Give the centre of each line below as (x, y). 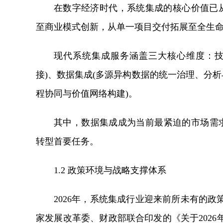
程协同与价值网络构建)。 (87, 94)
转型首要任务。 (67, 141)
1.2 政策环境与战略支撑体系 (110, 170)
